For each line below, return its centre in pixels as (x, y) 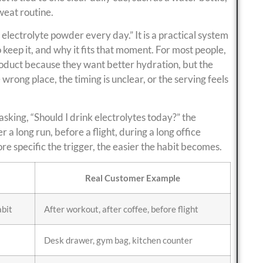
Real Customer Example (133, 178)
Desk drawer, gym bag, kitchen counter (118, 240)
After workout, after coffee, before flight (121, 209)
